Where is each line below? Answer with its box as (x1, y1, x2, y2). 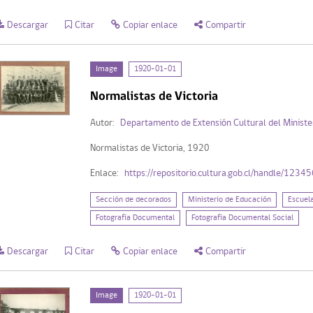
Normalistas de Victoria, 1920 (89, 143, 210, 154)
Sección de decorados (95, 195, 171, 204)
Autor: (89, 117, 115, 129)
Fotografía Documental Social (191, 213, 293, 222)
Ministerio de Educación (187, 195, 271, 204)
